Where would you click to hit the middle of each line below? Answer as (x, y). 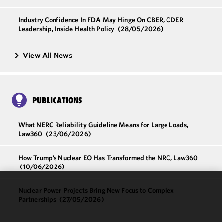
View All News (48, 55)
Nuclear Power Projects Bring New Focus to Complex (96, 190)
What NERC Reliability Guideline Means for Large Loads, (103, 125)
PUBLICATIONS (57, 100)
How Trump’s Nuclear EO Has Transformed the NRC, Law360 (108, 157)
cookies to (23, 204)
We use (18, 193)
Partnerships (38, 199)
